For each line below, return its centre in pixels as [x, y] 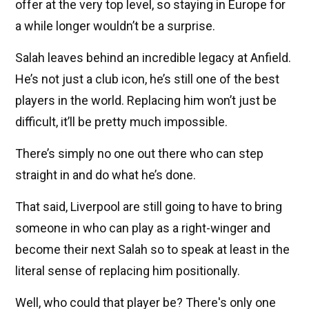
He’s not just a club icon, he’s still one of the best [147, 79]
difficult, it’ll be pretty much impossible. [121, 122]
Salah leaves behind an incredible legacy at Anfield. [153, 58]
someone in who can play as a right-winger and [143, 228]
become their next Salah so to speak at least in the [152, 250]
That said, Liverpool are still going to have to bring [149, 207]
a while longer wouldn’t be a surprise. [115, 26]
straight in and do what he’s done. [106, 175]
